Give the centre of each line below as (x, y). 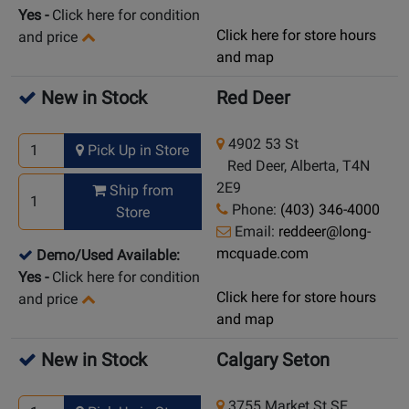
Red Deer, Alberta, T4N (293, 166)
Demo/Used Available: (108, 256)
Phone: (254, 210)
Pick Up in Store (137, 151)
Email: (255, 232)
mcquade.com (262, 254)
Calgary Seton (273, 360)
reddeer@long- (325, 232)
